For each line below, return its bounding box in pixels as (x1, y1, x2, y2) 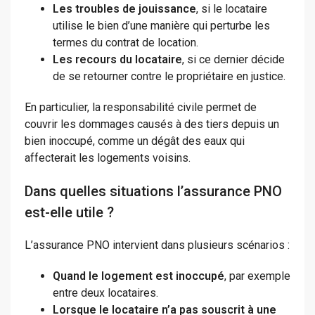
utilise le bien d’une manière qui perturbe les (53, 19, 270, 33)
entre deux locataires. (53, 286, 158, 300)
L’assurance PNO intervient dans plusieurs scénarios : (25, 238, 290, 252)
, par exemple (224, 269, 290, 283)
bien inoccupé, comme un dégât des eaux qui (25, 134, 245, 148)
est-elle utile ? (25, 204, 114, 221)
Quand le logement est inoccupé (53, 269, 224, 283)
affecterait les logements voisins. (25, 151, 191, 165)
